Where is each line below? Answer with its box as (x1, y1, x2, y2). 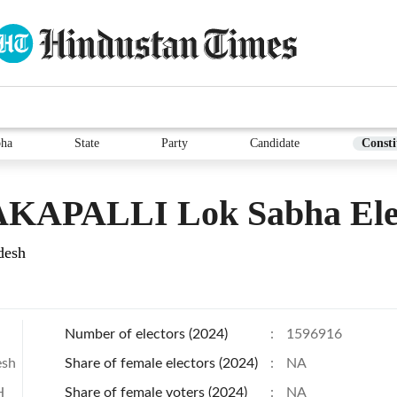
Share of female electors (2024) (65, 356, 258, 370)
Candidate (250, 136, 300, 150)
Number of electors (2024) (65, 327, 228, 341)
